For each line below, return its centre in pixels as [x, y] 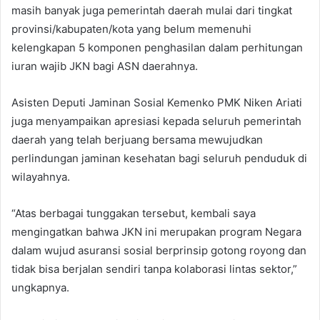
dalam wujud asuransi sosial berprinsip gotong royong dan [159, 250]
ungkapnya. [40, 287]
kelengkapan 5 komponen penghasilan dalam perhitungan [157, 47]
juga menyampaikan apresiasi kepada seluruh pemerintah [156, 121]
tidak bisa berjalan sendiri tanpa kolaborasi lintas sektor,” [154, 269]
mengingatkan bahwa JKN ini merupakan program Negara [156, 231]
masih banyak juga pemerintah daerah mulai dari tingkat [152, 10]
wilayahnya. [41, 176]
